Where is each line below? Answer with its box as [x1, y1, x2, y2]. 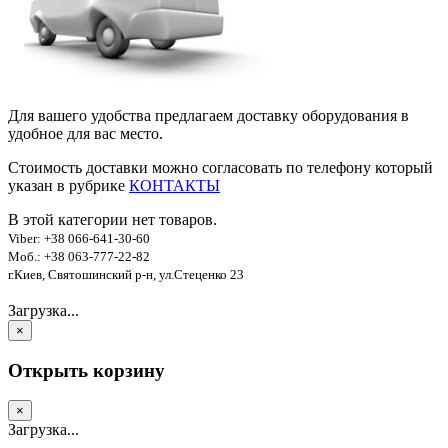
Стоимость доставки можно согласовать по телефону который [8, 158, 433, 176]
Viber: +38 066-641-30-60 [8, 230, 150, 246]
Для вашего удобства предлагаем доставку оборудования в [8, 106, 409, 124]
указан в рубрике [8, 176, 129, 194]
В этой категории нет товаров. [8, 210, 217, 228]
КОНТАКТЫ [129, 176, 220, 194]
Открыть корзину [8, 359, 165, 381]
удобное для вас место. [8, 124, 163, 142]
